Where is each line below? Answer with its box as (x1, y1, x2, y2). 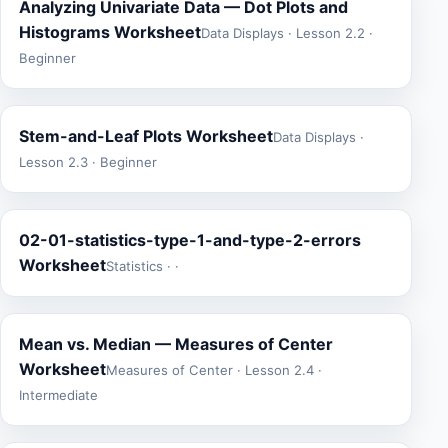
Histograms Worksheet (19, 22, 201, 42)
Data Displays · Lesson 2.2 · (201, 25, 373, 41)
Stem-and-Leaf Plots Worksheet (19, 126, 273, 146)
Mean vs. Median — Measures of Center (19, 334, 333, 354)
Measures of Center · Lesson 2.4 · (106, 362, 322, 378)
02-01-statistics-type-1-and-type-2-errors (19, 230, 361, 250)
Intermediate (19, 387, 98, 403)
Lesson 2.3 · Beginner (19, 154, 157, 170)
